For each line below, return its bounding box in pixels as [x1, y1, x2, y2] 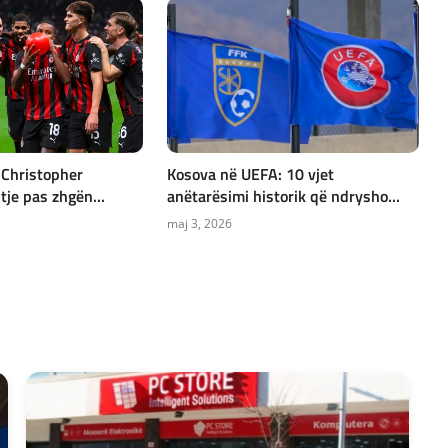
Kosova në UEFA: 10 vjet [167, 161, 335, 186]
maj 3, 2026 [167, 214, 233, 232]
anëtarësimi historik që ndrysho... [167, 183, 401, 208]
